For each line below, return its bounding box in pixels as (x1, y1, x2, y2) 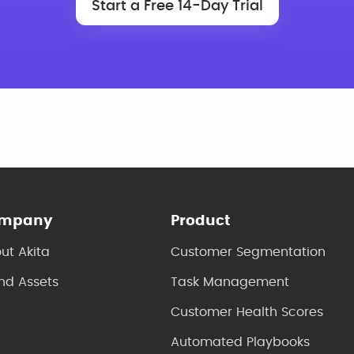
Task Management (171, 276, 290, 288)
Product (171, 214, 231, 228)
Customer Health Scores (171, 306, 324, 318)
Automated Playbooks (171, 336, 311, 348)
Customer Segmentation (171, 246, 326, 258)
